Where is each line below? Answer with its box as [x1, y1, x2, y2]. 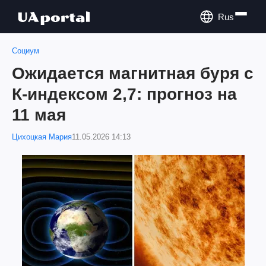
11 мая [12, 106, 66, 124]
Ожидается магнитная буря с [12, 64, 254, 83]
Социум [12, 46, 39, 55]
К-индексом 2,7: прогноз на [12, 85, 237, 103]
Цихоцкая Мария [12, 132, 72, 141]
